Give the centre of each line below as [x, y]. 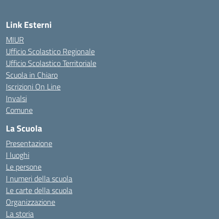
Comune [19, 110]
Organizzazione [31, 202]
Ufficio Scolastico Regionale [50, 51]
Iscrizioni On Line [33, 87]
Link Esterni [29, 25]
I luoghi [18, 155]
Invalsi [16, 98]
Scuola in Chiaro [32, 75]
